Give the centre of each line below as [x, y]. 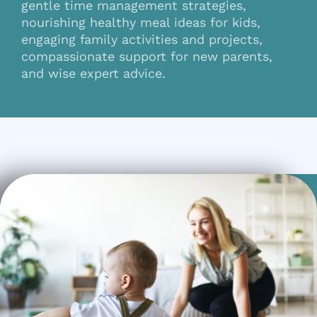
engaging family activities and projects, [142, 39]
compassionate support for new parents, [147, 56]
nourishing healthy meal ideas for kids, [141, 22]
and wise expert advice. [93, 73]
